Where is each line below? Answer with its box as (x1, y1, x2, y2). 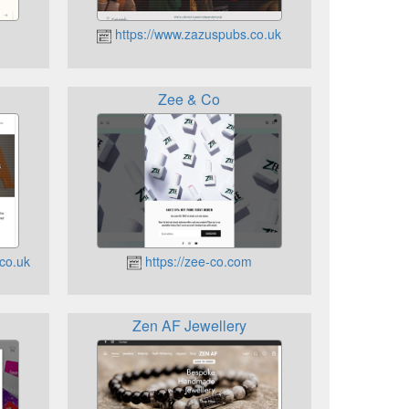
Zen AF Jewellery (131, 314, 246, 336)
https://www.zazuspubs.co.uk (111, 25, 282, 44)
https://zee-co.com (141, 251, 252, 270)
